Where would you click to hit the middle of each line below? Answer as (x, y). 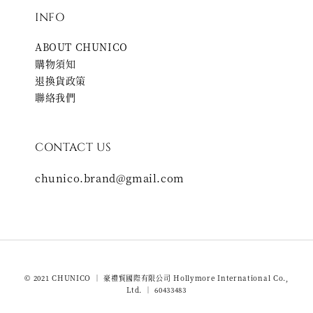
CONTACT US (73, 148)
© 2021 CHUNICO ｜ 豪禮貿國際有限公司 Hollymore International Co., (156, 278)
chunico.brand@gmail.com (110, 178)
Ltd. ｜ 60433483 (156, 290)
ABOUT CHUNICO (81, 47)
